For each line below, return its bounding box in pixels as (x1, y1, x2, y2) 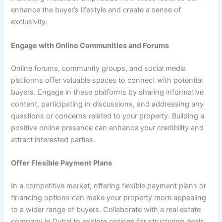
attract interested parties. (11, 135, 96, 144)
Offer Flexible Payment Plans (11, 158, 112, 167)
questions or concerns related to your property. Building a (11, 111, 205, 120)
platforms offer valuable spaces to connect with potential (11, 75, 203, 85)
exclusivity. (11, 17, 48, 27)
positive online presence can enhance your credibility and (11, 123, 204, 132)
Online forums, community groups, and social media (11, 63, 186, 73)
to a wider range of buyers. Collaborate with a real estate (11, 205, 201, 214)
